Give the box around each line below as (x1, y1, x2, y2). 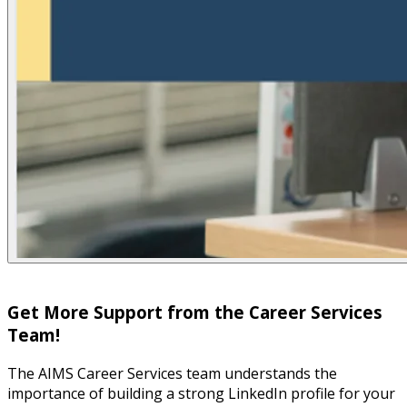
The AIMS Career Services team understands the (7, 362, 337, 383)
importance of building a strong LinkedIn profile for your (7, 382, 395, 403)
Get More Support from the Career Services (7, 300, 382, 323)
